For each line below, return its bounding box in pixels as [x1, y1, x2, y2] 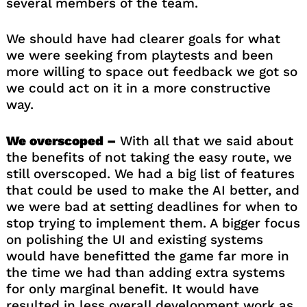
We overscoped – [5, 132, 116, 149]
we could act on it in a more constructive [5, 80, 271, 97]
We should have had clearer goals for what [5, 31, 280, 47]
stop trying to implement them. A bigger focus [5, 214, 300, 231]
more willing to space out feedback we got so [5, 64, 297, 80]
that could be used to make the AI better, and [5, 182, 299, 198]
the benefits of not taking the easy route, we [5, 149, 292, 165]
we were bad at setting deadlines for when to [5, 198, 297, 214]
